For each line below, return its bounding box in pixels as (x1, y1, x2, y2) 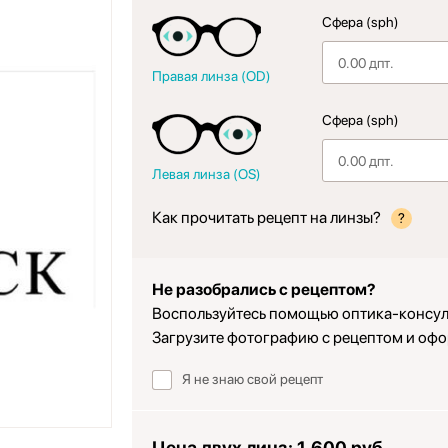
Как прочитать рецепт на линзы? (152, 208, 382, 227)
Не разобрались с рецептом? (152, 280, 377, 299)
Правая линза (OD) (152, 68, 272, 84)
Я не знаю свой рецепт (182, 371, 324, 387)
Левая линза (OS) (152, 166, 262, 182)
